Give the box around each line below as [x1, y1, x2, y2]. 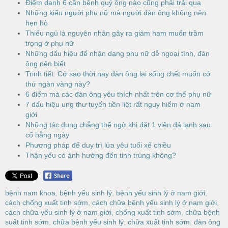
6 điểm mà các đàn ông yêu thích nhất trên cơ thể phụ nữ [25, 90, 211, 98]
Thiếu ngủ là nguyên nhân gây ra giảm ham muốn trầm [25, 28, 204, 37]
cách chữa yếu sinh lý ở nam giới [5, 208, 111, 216]
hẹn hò [25, 18, 48, 27]
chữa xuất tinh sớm [128, 218, 190, 226]
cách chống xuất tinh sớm [5, 198, 88, 207]
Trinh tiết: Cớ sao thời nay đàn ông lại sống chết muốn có [25, 69, 210, 78]
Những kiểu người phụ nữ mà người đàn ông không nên [25, 8, 206, 17]
